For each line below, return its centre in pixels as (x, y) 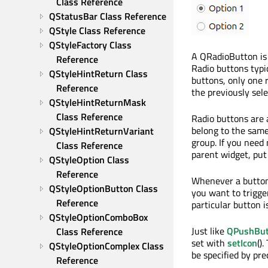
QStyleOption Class (89, 160)
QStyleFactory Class (90, 45)
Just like (209, 231)
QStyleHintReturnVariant (101, 131)
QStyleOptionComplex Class (106, 246)
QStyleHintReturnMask (98, 102)
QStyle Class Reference (97, 31)
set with (209, 243)
